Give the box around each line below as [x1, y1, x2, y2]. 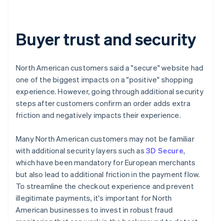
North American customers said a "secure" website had [16, 62, 204, 73]
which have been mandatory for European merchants [16, 157, 196, 167]
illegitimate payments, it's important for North [16, 192, 172, 203]
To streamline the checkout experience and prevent [16, 181, 194, 191]
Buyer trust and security [16, 28, 196, 49]
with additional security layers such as [16, 145, 146, 155]
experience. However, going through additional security [16, 86, 204, 96]
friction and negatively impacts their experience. [16, 110, 181, 120]
